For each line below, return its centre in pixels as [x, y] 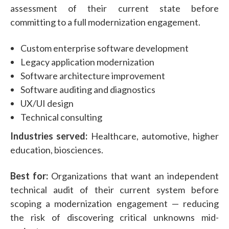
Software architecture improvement [93, 75]
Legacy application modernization [87, 62]
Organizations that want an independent [134, 176]
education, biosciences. [57, 150]
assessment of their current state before [114, 8]
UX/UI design [47, 103]
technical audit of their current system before [114, 189]
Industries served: [49, 136]
